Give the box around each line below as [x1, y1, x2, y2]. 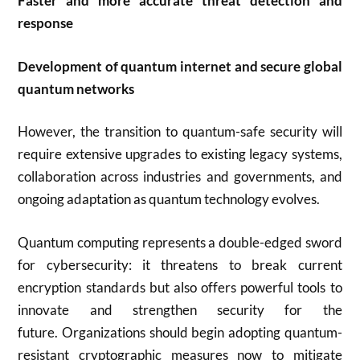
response [18, 14, 74, 31]
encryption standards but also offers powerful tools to [18, 278, 342, 296]
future [18, 323, 55, 341]
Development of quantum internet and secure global [18, 57, 342, 75]
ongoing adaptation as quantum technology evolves [18, 190, 317, 207]
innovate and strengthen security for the [18, 301, 342, 318]
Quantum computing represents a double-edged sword [18, 233, 342, 251]
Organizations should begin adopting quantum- [58, 323, 342, 341]
